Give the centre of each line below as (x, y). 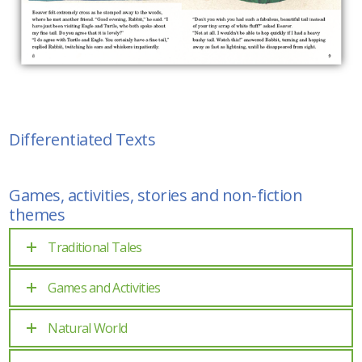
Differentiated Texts (82, 139)
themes (37, 215)
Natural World (88, 328)
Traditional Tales (95, 248)
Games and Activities (104, 288)
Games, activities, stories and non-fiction (156, 196)
